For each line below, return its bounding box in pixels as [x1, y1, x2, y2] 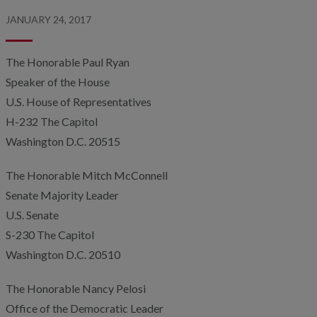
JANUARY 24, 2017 [6, 13, 91, 25]
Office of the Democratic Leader [6, 301, 163, 315]
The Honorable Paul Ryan [6, 55, 129, 69]
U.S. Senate [6, 208, 59, 221]
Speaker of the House [6, 75, 110, 88]
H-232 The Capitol [6, 115, 98, 128]
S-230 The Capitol [6, 228, 94, 241]
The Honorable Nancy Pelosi [6, 282, 146, 295]
